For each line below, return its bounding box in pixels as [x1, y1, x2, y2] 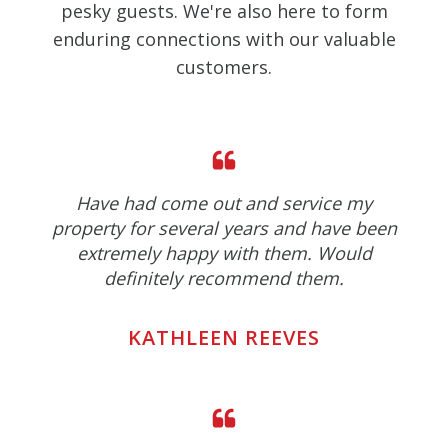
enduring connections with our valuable [52, 27, 396, 52]
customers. [176, 55, 272, 80]
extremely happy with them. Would [76, 241, 372, 266]
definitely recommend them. [104, 266, 344, 291]
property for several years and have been [51, 216, 397, 241]
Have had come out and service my [76, 191, 372, 216]
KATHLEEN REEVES [128, 324, 320, 352]
